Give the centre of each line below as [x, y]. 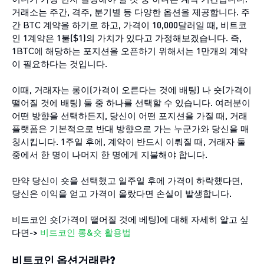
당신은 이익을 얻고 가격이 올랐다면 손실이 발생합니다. [122, 193]
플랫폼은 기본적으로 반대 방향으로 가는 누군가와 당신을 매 [131, 128]
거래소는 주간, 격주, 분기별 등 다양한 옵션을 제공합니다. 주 [131, 11]
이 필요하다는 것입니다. [60, 63]
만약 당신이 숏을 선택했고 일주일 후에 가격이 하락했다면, [127, 180]
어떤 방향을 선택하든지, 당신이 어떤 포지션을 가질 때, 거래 [130, 115]
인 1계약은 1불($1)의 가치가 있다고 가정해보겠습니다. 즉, [127, 37]
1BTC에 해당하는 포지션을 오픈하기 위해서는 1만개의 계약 [130, 50]
